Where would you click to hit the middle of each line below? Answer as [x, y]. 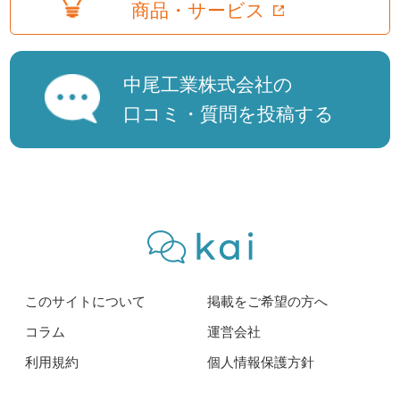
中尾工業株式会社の [208, 84]
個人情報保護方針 [260, 362]
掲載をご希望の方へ [267, 302]
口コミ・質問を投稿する [229, 113]
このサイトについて [85, 302]
